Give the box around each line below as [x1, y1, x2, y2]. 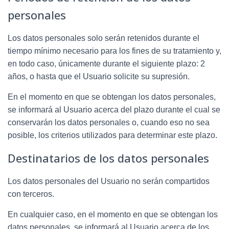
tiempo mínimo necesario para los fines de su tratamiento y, [8, 46, 221, 55]
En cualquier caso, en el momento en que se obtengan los [8, 210, 218, 219]
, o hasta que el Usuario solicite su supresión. [26, 72, 190, 81]
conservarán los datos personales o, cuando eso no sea [8, 118, 210, 127]
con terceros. [8, 189, 54, 198]
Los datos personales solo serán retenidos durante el [8, 33, 199, 42]
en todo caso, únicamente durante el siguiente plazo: [8, 59, 198, 68]
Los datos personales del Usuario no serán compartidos [8, 176, 210, 186]
